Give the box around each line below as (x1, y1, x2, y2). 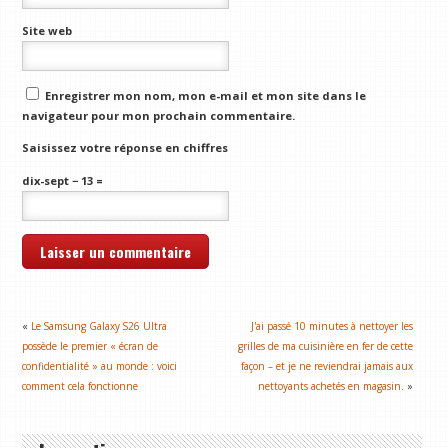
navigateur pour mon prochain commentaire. (22, 107, 296, 123)
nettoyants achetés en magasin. (258, 379, 405, 394)
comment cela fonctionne (22, 379, 139, 394)
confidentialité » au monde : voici (22, 359, 178, 374)
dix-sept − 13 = (22, 172, 104, 188)
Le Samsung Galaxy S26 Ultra (31, 319, 168, 334)
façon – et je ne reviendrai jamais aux (241, 359, 414, 374)
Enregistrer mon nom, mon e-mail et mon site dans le (45, 87, 367, 103)
